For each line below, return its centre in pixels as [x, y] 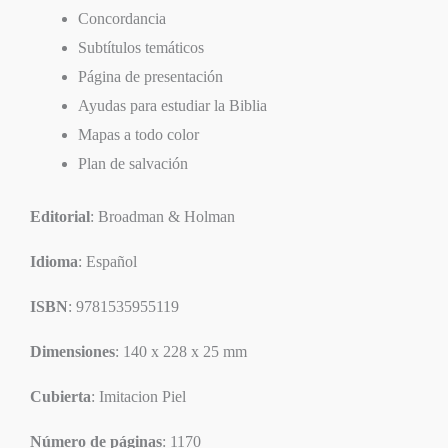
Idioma [54, 261]
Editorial [60, 216]
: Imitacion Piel [138, 396]
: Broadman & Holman [162, 216]
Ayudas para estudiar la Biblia [172, 105]
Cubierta [60, 396]
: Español [107, 261]
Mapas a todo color [138, 134]
